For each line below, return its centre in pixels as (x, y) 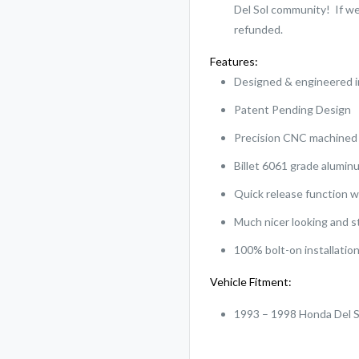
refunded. (259, 29)
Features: (234, 61)
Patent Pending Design (293, 109)
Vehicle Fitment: (251, 282)
